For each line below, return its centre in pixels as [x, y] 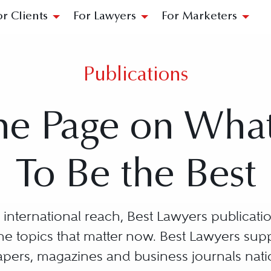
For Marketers [199, 17]
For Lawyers [105, 17]
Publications [135, 76]
